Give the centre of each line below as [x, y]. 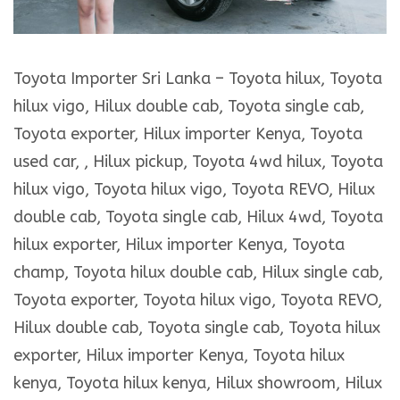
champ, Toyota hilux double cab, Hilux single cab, [198, 273]
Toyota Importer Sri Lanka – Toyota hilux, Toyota [198, 79]
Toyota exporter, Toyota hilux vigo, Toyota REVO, [198, 300]
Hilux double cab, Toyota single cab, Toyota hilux [197, 328]
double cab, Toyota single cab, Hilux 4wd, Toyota [198, 217]
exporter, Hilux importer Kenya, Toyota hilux [179, 356]
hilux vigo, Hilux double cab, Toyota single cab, [189, 107]
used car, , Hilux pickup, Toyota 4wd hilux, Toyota [198, 162]
